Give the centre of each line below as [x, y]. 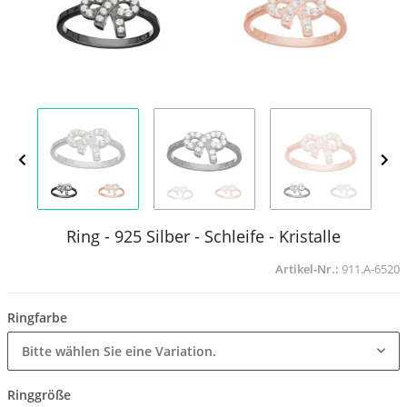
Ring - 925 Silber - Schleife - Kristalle [203, 236]
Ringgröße [41, 395]
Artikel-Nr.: [308, 269]
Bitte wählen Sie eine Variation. [119, 352]
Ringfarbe [39, 318]
